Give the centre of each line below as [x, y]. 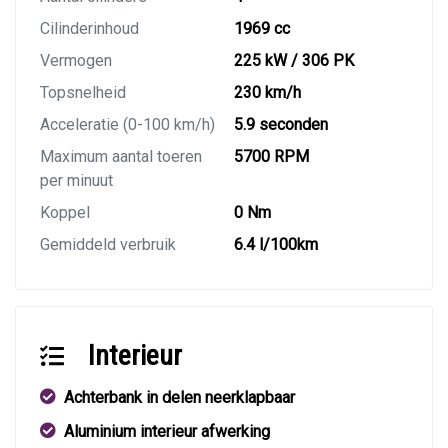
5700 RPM [271, 157]
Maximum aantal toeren [121, 157]
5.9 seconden [281, 125]
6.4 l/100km [276, 245]
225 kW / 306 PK [294, 61]
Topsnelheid [83, 93]
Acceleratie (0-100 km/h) [127, 125]
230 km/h [267, 93]
